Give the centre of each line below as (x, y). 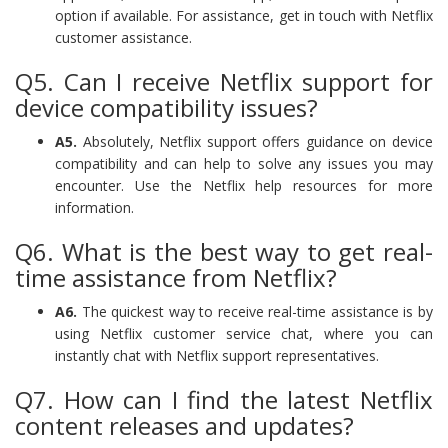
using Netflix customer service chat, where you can (244, 333)
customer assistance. (123, 37)
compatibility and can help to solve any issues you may (244, 163)
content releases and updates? (184, 425)
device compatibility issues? (166, 107)
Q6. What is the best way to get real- (224, 251)
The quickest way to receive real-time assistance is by (255, 311)
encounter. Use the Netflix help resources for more (244, 185)
